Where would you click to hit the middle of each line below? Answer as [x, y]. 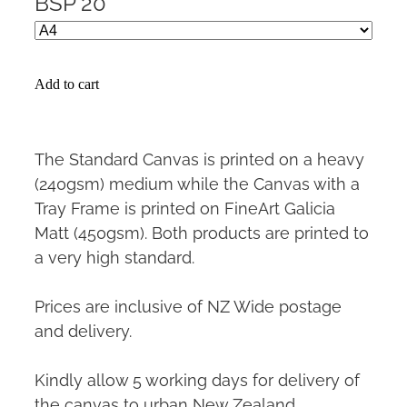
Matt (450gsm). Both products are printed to [202, 231]
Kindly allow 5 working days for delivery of [197, 378]
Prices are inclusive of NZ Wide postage [188, 304]
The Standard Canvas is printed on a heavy [199, 157]
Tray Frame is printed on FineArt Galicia [185, 206]
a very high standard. [114, 255]
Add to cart [67, 84]
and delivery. [85, 329]
